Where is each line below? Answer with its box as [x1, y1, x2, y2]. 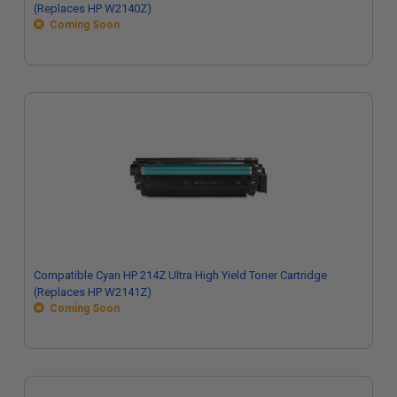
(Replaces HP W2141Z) [34, 285, 152, 299]
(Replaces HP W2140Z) [34, 2, 152, 15]
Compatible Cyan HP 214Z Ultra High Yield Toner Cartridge [34, 269, 327, 282]
